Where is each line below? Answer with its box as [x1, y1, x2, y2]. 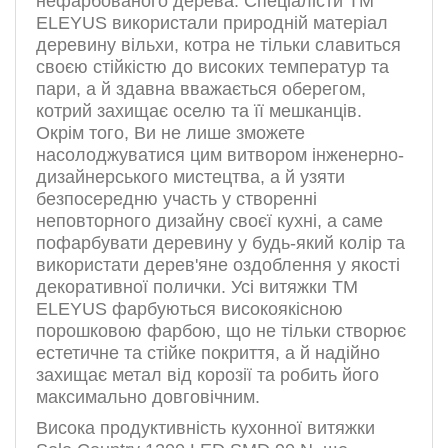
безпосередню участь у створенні [36, 189, 317, 210]
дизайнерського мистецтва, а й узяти [36, 167, 345, 188]
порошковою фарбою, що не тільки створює [36, 321, 406, 342]
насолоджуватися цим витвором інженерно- [36, 145, 404, 166]
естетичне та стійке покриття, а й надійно [36, 343, 380, 364]
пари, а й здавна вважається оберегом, [36, 79, 366, 100]
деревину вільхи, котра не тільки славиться [36, 35, 401, 56]
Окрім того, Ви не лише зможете [36, 123, 305, 144]
